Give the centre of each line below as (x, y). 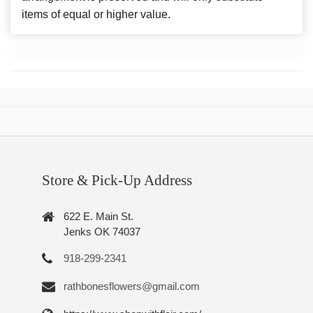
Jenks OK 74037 (102, 232)
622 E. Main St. (98, 217)
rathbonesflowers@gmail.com (131, 286)
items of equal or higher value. (96, 14)
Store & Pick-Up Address (117, 181)
